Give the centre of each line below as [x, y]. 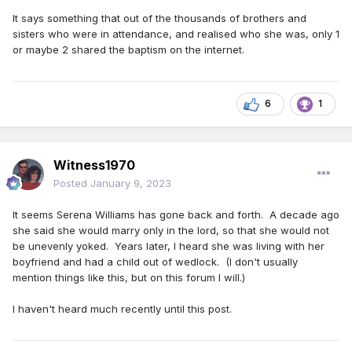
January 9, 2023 [131, 183]
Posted [72, 183]
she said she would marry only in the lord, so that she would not [171, 230]
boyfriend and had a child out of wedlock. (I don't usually [155, 261]
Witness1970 [94, 165]
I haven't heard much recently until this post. [125, 308]
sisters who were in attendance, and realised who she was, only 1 [176, 33]
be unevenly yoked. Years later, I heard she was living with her [169, 246]
